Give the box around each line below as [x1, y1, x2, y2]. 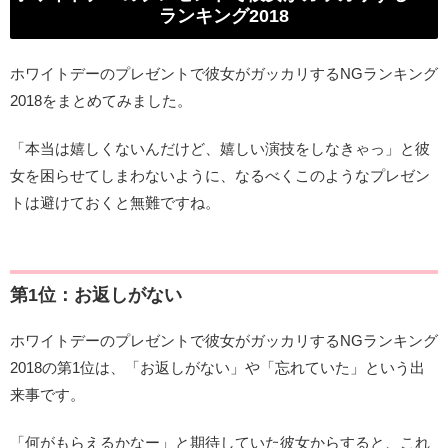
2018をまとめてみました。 [10, 91, 192, 109]
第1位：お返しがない [10, 285, 182, 306]
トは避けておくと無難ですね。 [10, 193, 220, 211]
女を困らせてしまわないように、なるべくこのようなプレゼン [10, 166, 430, 184]
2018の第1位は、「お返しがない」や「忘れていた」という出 [10, 359, 425, 377]
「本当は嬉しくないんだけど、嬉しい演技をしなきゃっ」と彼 [10, 139, 430, 157]
